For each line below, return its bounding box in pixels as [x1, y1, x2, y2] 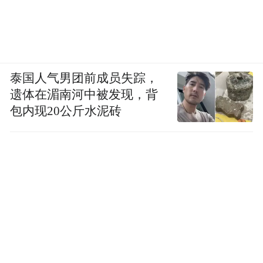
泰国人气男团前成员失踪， [10, 72, 159, 85]
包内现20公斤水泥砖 [10, 104, 122, 118]
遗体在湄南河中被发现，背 [10, 88, 159, 102]
